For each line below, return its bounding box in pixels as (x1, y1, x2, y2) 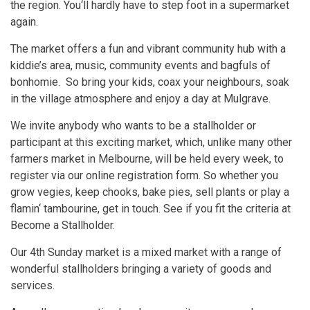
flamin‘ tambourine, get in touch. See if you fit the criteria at (10, 201, 291, 215)
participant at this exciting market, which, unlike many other (10, 135, 292, 149)
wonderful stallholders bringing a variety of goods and (10, 262, 271, 275)
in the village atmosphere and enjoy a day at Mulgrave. (10, 91, 271, 105)
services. (10, 278, 57, 292)
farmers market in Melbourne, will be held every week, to (10, 152, 284, 165)
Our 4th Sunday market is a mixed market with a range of (10, 245, 282, 259)
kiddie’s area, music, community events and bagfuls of (10, 58, 271, 72)
